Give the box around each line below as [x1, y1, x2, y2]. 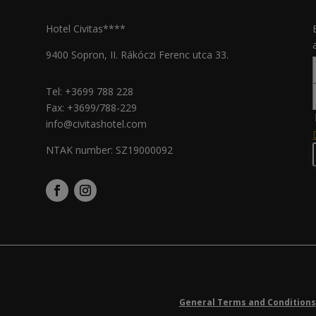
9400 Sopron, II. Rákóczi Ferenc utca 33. [45, 47, 229, 61]
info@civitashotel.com [45, 117, 147, 131]
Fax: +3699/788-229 [45, 101, 137, 115]
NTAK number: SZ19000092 [45, 143, 173, 157]
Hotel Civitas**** [45, 21, 126, 35]
